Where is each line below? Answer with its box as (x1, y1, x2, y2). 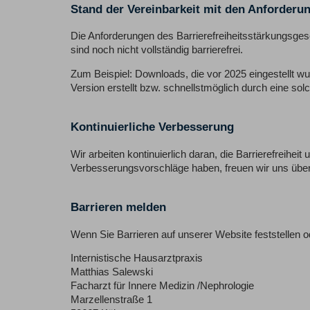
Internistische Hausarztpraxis (71, 253, 203, 264)
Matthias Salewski (71, 266, 153, 278)
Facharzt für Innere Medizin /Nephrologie (71, 280, 254, 292)
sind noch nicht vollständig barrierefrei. (71, 44, 243, 56)
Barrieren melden (71, 200, 166, 215)
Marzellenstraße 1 (71, 294, 152, 306)
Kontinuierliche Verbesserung (71, 120, 234, 134)
